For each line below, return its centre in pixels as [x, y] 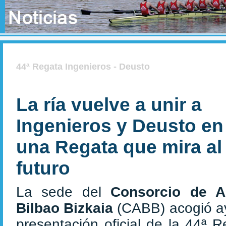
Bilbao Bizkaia [67, 208]
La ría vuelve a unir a [109, 105]
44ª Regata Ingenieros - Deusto [83, 67]
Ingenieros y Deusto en [120, 126]
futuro [43, 168]
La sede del [64, 192]
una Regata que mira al [119, 147]
